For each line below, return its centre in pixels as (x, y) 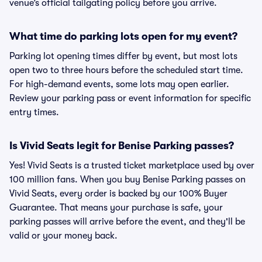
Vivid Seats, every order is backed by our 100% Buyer (118, 194)
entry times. (34, 112)
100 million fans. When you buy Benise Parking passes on (127, 180)
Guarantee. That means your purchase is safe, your (116, 208)
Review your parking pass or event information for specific (130, 98)
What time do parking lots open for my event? (123, 36)
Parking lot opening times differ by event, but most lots (123, 56)
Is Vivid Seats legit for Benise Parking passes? (122, 146)
